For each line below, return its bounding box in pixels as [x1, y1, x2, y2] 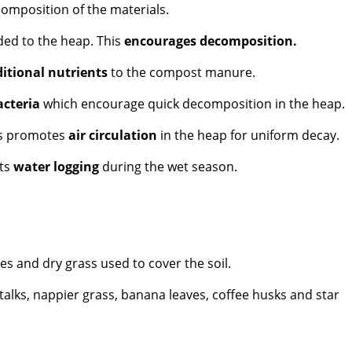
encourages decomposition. [124, 32, 298, 50]
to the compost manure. [108, 64, 256, 82]
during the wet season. [99, 158, 238, 176]
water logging [13, 158, 100, 176]
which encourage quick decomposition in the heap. [40, 95, 346, 113]
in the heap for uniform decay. [157, 126, 340, 145]
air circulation [68, 126, 158, 145]
